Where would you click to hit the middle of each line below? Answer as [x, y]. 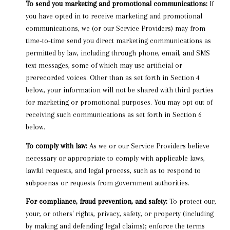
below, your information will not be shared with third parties [119, 90]
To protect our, [191, 202]
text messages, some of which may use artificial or [104, 65]
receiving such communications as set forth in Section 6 [113, 115]
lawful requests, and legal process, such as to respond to [113, 170]
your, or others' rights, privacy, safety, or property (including [119, 214]
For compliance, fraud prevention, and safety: [96, 202]
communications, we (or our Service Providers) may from [115, 28]
